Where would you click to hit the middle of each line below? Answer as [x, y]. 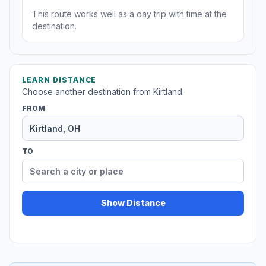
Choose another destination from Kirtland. [103, 92]
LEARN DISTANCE [59, 80]
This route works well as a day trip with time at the [129, 14]
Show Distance [133, 203]
